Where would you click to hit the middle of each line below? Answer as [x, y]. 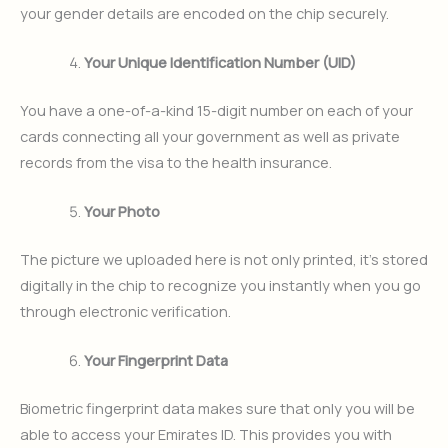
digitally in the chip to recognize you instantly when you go [220, 284]
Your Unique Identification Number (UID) [219, 61]
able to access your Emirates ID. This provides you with [206, 434]
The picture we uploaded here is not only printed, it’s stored [224, 258]
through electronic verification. [125, 310]
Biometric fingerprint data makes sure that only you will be [217, 408]
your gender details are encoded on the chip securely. [204, 12]
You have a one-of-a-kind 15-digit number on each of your [216, 109]
